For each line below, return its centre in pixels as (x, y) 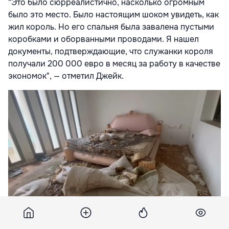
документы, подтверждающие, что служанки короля (111, 52)
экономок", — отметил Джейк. (66, 76)
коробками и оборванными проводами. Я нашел (104, 39)
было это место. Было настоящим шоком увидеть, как (113, 15)
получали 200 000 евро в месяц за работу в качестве (114, 64)
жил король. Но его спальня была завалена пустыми (111, 27)
